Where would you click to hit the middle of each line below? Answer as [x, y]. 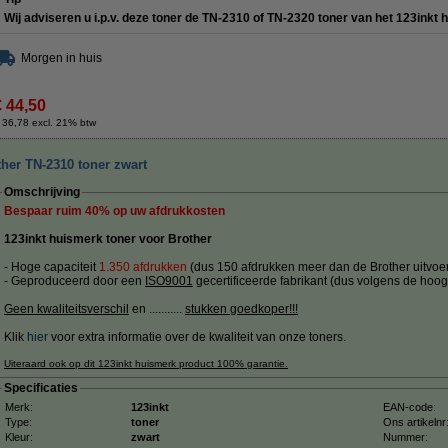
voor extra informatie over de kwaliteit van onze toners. [197, 337]
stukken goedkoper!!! [241, 309]
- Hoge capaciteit [51, 267]
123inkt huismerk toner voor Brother [108, 239]
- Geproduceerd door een [74, 281]
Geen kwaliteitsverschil [66, 309]
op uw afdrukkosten [167, 211]
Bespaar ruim [44, 211]
